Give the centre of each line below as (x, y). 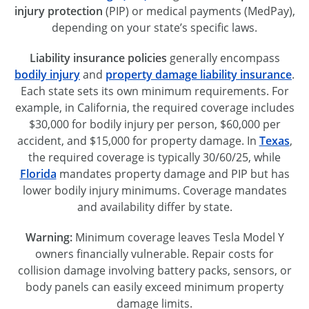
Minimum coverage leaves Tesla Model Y (178, 238)
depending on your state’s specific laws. (154, 28)
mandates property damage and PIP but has (173, 174)
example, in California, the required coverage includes (154, 108)
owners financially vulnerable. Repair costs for (154, 254)
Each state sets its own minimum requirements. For (154, 91)
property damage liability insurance (199, 75)
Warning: (49, 238)
